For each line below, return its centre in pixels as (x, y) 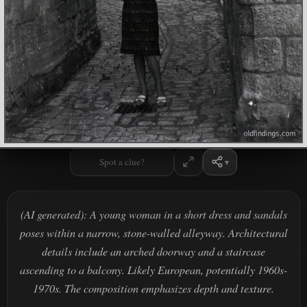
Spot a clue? (122, 162)
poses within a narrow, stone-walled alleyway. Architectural (153, 233)
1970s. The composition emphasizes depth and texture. (153, 288)
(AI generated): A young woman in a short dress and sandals (153, 214)
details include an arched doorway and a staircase (153, 251)
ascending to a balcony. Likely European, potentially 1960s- (153, 270)
